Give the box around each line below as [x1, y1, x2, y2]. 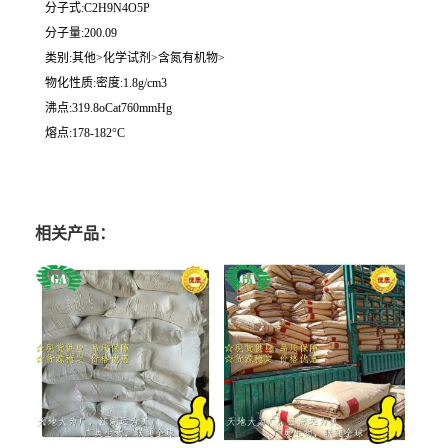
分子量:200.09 [45, 25, 117, 40]
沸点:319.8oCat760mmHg [45, 100, 172, 115]
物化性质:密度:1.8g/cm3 [45, 75, 167, 90]
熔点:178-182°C [45, 125, 125, 140]
